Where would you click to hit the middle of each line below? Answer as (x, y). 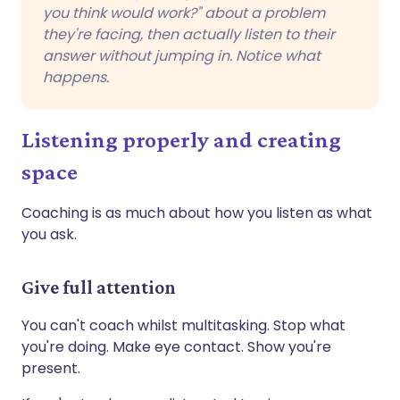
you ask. (49, 234)
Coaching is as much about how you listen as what (197, 212)
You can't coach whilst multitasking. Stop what (183, 325)
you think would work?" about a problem (184, 12)
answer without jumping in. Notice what (182, 55)
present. (51, 368)
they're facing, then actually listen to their (189, 34)
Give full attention (99, 287)
